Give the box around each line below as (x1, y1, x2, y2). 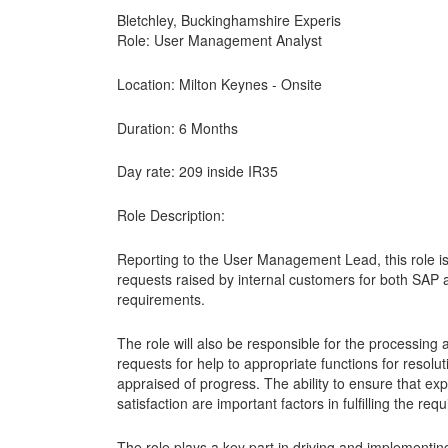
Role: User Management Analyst (117, 30, 322, 50)
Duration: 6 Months (117, 117, 238, 138)
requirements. (117, 288, 205, 309)
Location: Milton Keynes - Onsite (117, 73, 322, 94)
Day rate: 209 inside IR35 (117, 161, 278, 182)
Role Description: (117, 205, 225, 226)
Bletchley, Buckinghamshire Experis (117, 10, 341, 30)
